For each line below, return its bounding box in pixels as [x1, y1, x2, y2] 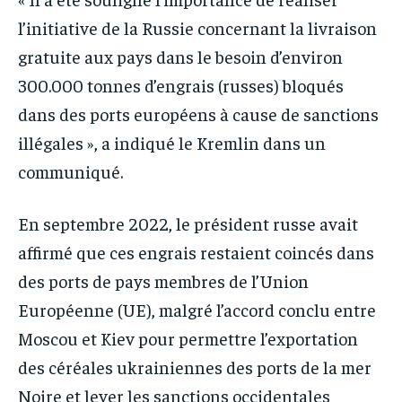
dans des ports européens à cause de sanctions [18, 101, 379, 125]
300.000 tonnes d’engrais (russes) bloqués [18, 73, 344, 96]
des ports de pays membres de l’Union [18, 268, 309, 292]
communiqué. [18, 159, 123, 182]
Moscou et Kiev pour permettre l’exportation [18, 326, 358, 349]
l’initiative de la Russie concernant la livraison [18, 15, 377, 39]
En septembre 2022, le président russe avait [18, 211, 358, 234]
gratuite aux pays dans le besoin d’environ [18, 44, 343, 67]
